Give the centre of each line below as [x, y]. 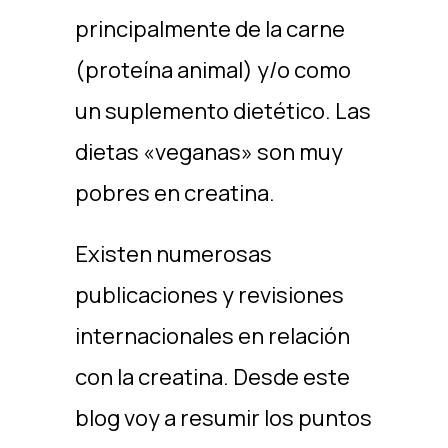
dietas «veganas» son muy [208, 152]
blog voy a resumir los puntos [223, 418]
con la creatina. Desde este [212, 377]
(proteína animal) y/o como [212, 70]
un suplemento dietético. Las [222, 111]
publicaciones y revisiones [209, 295]
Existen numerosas [173, 254]
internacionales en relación [212, 336]
